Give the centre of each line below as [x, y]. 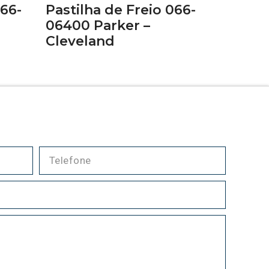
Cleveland [80, 41]
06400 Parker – [98, 26]
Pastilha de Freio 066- [121, 10]
